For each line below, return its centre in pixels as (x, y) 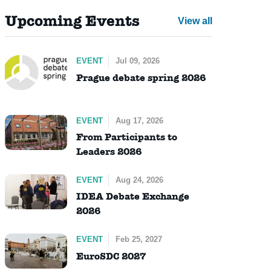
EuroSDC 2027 (111, 256)
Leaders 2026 (109, 151)
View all (195, 21)
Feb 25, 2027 (139, 240)
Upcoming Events (72, 21)
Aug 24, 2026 (139, 180)
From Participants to (126, 137)
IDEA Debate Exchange (132, 197)
